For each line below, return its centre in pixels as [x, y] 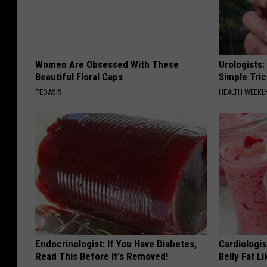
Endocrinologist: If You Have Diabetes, [116, 244]
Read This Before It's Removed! [102, 257]
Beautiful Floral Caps [79, 77]
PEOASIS [49, 92]
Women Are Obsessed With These [107, 65]
